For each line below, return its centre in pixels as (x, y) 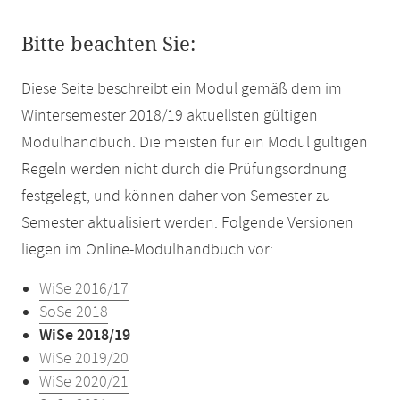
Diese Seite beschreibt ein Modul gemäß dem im (182, 89)
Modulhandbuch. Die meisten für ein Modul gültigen (195, 143)
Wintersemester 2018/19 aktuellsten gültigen (170, 116)
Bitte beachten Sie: (108, 45)
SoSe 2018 (74, 312)
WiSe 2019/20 (84, 359)
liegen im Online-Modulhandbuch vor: (147, 250)
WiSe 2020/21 (84, 382)
